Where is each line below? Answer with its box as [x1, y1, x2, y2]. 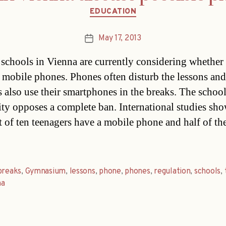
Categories [112, 1, 156, 13]
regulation [154, 166, 191, 177]
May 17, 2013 [98, 33, 141, 44]
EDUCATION [89, 7, 137, 17]
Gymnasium [25, 166, 66, 177]
